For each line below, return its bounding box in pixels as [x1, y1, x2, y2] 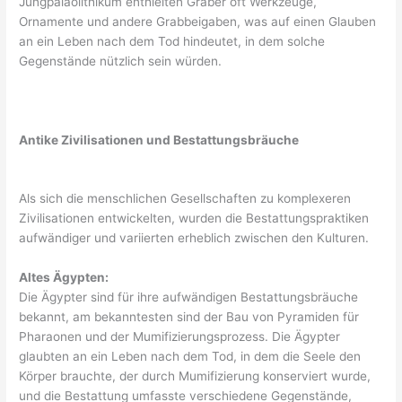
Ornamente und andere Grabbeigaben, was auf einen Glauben [19, 13, 377, 29]
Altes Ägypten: [19, 270, 109, 285]
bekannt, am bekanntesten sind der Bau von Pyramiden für [19, 310, 360, 325]
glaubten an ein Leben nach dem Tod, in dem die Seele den [19, 349, 362, 364]
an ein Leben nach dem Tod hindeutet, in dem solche [19, 33, 326, 48]
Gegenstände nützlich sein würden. [19, 53, 223, 68]
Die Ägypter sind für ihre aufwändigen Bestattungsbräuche [19, 290, 359, 305]
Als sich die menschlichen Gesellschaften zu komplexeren [19, 191, 352, 206]
